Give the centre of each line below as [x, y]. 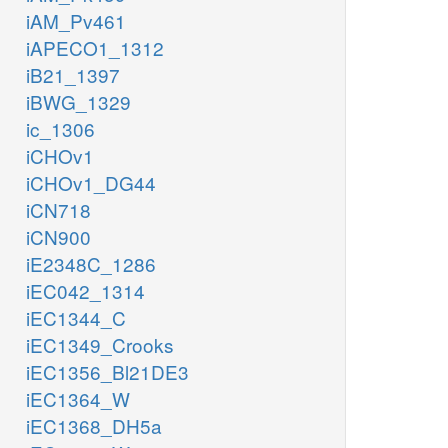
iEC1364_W [78, 399]
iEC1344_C [76, 318]
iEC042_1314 [85, 291]
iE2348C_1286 [91, 264]
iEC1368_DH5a [94, 426]
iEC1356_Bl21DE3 [107, 372]
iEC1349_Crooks [100, 345]
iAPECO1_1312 [95, 48]
